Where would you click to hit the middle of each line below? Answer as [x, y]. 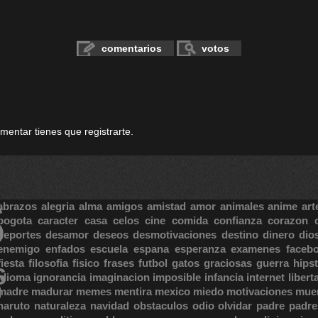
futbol [153, 263]
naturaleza [60, 306]
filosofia [48, 263]
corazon [288, 220]
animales [242, 206]
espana [152, 249]
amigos [124, 206]
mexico [172, 291]
